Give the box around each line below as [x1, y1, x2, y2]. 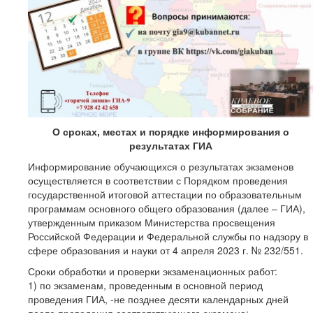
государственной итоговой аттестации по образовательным [28, 187, 302, 201]
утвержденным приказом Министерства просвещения [28, 214, 275, 229]
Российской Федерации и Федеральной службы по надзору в [28, 228, 308, 243]
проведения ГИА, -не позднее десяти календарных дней [28, 291, 289, 306]
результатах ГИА [129, 138, 212, 152]
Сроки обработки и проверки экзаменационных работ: [28, 263, 277, 278]
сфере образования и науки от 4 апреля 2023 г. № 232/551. [28, 242, 303, 257]
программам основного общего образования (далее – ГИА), [28, 201, 305, 215]
